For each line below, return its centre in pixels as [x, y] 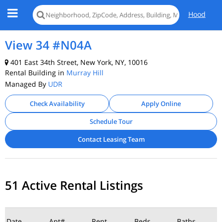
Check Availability [57, 104]
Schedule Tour [111, 121]
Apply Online [161, 104]
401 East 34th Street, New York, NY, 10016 [78, 62]
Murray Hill [85, 73]
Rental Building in [36, 73]
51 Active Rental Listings [74, 185]
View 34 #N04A [48, 45]
